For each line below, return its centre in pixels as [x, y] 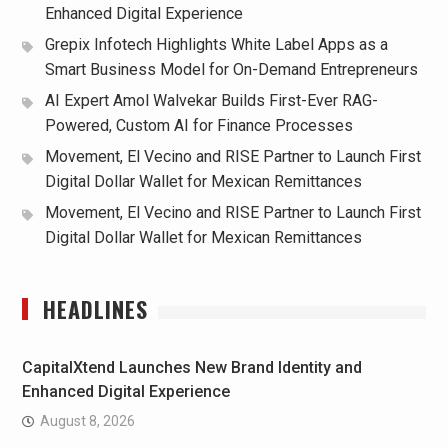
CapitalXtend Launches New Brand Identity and [191, 368]
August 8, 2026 [87, 421]
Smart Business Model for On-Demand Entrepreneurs [231, 70]
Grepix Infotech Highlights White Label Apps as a [216, 45]
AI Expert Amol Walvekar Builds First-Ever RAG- [211, 101]
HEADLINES [95, 309]
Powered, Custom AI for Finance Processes [198, 126]
